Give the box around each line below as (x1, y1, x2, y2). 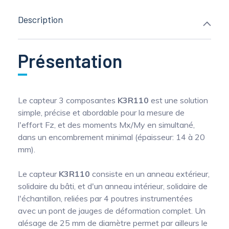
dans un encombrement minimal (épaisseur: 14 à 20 (18, 132, 205, 143)
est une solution (149, 95, 208, 106)
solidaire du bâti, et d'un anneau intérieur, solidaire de (18, 181, 208, 192)
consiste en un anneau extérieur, (90, 169, 210, 179)
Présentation (18, 50, 122, 72)
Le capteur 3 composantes (18, 95, 118, 106)
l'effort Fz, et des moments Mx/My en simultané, (18, 120, 195, 130)
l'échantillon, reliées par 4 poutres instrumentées (18, 193, 193, 204)
